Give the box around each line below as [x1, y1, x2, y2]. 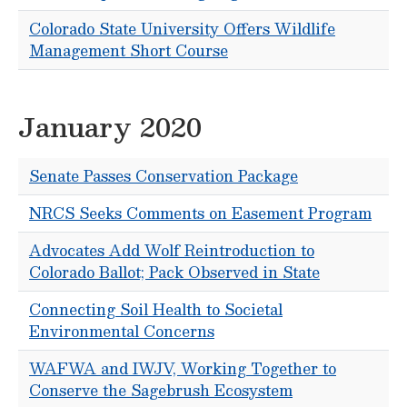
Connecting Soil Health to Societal [29, 297, 283, 322]
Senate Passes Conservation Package [29, 164, 298, 188]
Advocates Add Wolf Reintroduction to [29, 238, 314, 263]
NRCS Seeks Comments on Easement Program [29, 201, 372, 225]
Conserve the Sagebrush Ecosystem [29, 378, 293, 402]
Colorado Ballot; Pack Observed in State [29, 260, 320, 284]
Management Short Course [29, 38, 228, 63]
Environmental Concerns [29, 319, 214, 343]
